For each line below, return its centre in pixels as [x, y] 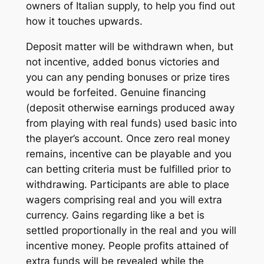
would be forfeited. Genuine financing [115, 92]
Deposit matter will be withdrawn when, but [129, 46]
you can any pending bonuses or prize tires [128, 77]
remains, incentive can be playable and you [128, 154]
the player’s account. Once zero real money [128, 138]
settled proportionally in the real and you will [131, 230]
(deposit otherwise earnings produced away [130, 108]
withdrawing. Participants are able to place [127, 184]
